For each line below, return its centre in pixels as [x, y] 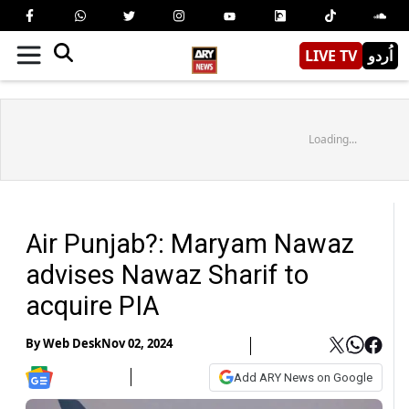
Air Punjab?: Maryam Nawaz [190, 243]
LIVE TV [331, 55]
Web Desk [72, 344]
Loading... [332, 139]
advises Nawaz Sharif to [167, 274]
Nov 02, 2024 [137, 344]
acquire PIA [92, 305]
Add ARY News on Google [303, 377]
